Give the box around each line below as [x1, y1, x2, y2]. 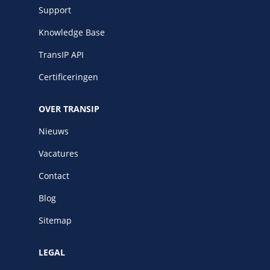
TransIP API [39, 48, 84, 60]
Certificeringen [39, 71, 98, 83]
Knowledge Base [39, 26, 105, 38]
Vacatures [39, 147, 78, 159]
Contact [39, 169, 69, 181]
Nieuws [39, 125, 69, 137]
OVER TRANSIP [39, 102, 99, 115]
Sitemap [39, 214, 72, 226]
